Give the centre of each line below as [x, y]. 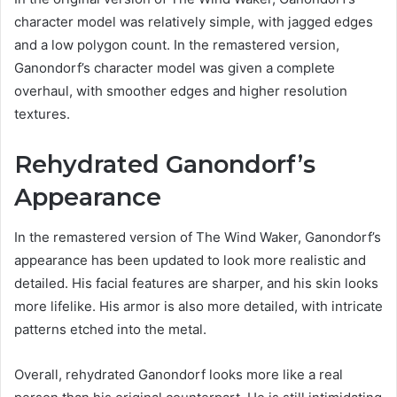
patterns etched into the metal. [110, 329]
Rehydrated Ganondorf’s [165, 165]
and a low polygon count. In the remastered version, [177, 45]
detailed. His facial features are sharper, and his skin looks [196, 283]
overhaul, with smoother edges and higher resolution [181, 91]
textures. [42, 114]
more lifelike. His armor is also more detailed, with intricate [198, 306]
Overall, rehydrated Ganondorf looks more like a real [179, 374]
